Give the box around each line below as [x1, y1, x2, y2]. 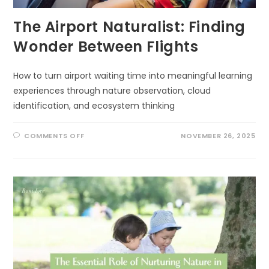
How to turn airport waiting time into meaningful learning [13, 70, 253, 82]
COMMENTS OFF [24, 131, 85, 141]
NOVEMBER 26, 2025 [181, 131, 256, 141]
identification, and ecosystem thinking [13, 100, 175, 112]
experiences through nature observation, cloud [13, 85, 211, 97]
